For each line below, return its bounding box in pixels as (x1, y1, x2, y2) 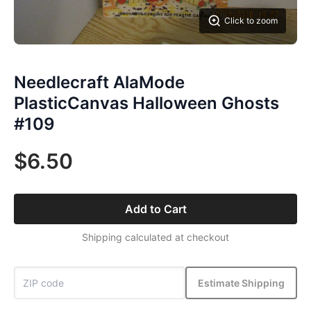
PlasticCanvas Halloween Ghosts (14, 93, 279, 113)
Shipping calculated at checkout (82, 231, 229, 243)
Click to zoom (224, 15, 278, 26)
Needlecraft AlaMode (14, 72, 185, 92)
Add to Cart (124, 202, 187, 216)
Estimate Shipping (198, 276, 285, 289)
